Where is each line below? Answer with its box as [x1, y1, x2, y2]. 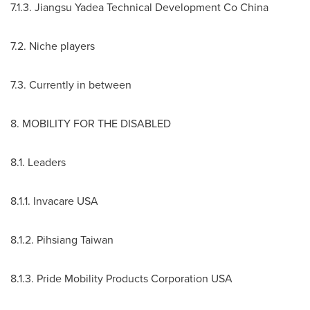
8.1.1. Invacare [10, 193, 77, 209]
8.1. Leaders [10, 154, 66, 170]
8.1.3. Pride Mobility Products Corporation [10, 271, 211, 286]
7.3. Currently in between [10, 77, 131, 93]
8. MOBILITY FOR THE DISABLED [10, 116, 171, 131]
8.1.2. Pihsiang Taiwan [10, 232, 113, 248]
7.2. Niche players [10, 38, 95, 54]
